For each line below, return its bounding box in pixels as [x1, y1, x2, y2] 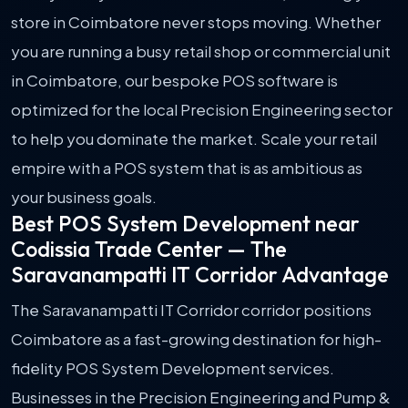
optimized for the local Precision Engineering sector [11, 99, 393, 119]
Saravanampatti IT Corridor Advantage [11, 261, 389, 288]
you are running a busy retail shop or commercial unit [11, 41, 391, 61]
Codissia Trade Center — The [11, 236, 287, 262]
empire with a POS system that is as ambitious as [11, 158, 362, 178]
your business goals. [11, 187, 157, 207]
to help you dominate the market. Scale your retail [11, 128, 377, 148]
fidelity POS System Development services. [11, 358, 334, 378]
